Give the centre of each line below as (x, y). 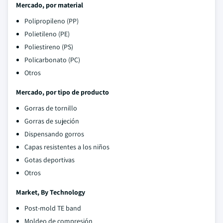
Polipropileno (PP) (52, 21)
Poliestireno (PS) (49, 47)
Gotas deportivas (50, 160)
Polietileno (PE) (47, 34)
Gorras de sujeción (52, 121)
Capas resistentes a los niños (67, 147)
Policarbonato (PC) (52, 60)
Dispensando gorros (54, 134)
